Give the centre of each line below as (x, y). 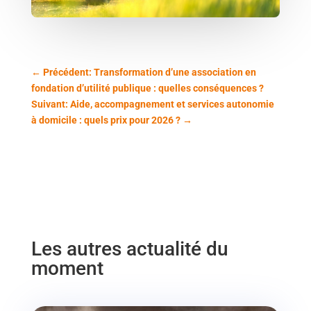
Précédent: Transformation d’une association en (149, 72)
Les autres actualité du (129, 249)
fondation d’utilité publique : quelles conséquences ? (147, 88)
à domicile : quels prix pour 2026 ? (106, 120)
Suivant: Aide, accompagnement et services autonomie (152, 104)
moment (67, 268)
